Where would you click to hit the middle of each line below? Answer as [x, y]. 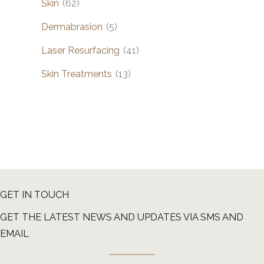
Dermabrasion [72, 27]
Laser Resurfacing [80, 50]
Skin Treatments [77, 74]
